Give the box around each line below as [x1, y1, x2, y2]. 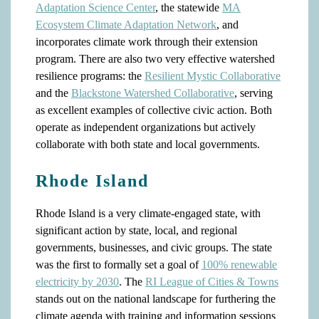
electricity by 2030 [36, 276, 119, 288]
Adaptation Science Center [36, 1, 155, 14]
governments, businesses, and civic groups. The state [36, 241, 272, 253]
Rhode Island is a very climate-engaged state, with [36, 207, 261, 219]
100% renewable [202, 258, 277, 271]
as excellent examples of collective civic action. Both [36, 104, 272, 116]
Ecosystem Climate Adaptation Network [36, 19, 216, 31]
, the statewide [155, 1, 222, 14]
